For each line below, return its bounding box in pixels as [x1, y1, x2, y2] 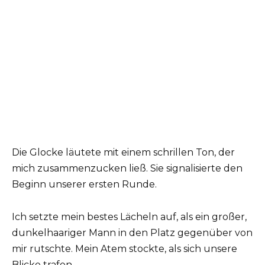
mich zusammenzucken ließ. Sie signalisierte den [12, 163, 243, 174]
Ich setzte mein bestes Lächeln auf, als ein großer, [12, 211, 247, 222]
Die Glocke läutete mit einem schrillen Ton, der [12, 147, 235, 159]
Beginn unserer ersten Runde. [12, 179, 157, 190]
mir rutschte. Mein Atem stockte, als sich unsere [12, 243, 237, 254]
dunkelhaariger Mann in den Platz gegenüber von [12, 227, 253, 238]
